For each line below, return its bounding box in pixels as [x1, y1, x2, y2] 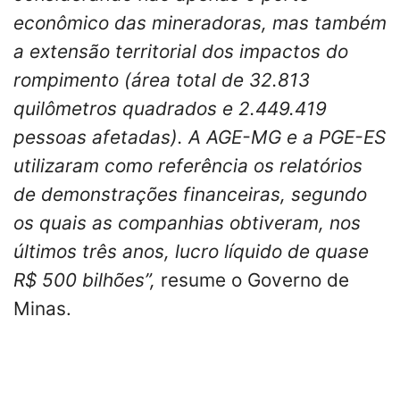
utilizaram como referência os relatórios [13, 154, 362, 177]
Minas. [13, 296, 71, 320]
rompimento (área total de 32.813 [13, 68, 310, 91]
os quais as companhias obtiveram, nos [13, 211, 361, 234]
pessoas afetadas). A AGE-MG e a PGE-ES [13, 125, 386, 148]
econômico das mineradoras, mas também [13, 11, 387, 34]
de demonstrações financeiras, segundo [13, 182, 367, 205]
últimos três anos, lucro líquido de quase [13, 239, 369, 262]
